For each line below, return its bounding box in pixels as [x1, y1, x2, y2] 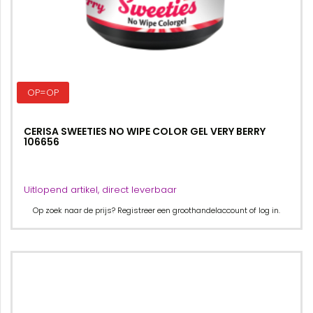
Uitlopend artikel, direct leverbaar [24, 183, 177, 196]
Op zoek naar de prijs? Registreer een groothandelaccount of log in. [33, 205, 280, 216]
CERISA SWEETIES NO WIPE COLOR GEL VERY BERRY [24, 124, 265, 138]
